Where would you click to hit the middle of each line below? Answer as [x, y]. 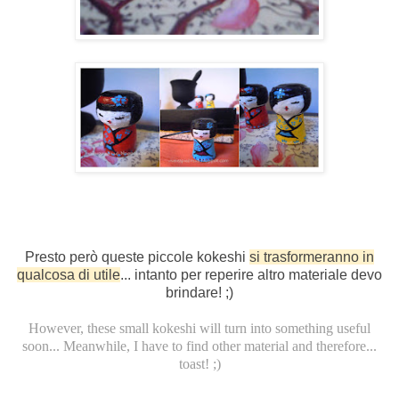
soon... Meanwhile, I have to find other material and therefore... [199, 346]
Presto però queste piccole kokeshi [137, 257]
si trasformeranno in [312, 257]
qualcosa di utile [69, 275]
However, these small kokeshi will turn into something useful [199, 329]
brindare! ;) [199, 293]
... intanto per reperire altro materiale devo [251, 275]
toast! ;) [199, 364]
